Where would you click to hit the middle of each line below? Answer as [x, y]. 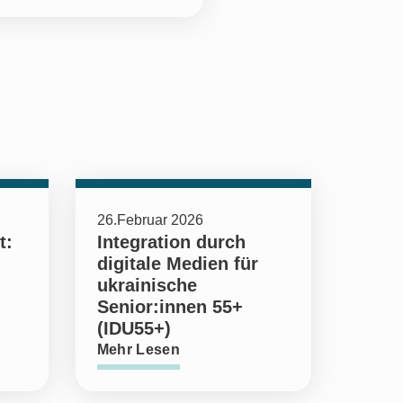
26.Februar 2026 [150, 219]
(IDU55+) [134, 328]
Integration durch [171, 242]
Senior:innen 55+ [170, 306]
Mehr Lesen [138, 349]
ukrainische [147, 285]
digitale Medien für [177, 263]
